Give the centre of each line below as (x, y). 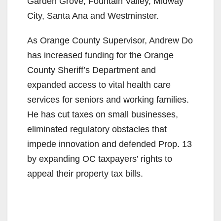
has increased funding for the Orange (100, 55)
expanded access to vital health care (99, 85)
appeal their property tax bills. (85, 173)
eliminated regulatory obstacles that (97, 129)
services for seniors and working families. (108, 99)
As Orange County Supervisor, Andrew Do (110, 40)
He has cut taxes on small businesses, (103, 114)
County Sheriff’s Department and (92, 70)
